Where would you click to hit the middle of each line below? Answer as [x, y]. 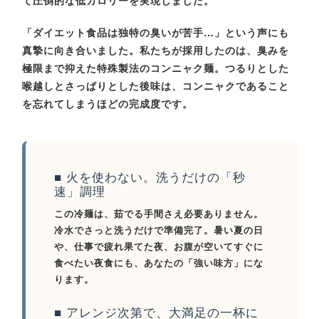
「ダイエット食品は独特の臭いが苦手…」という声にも [156, 32]
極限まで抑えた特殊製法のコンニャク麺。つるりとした [156, 68]
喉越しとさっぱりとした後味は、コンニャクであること [156, 86]
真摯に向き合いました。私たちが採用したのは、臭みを [156, 50]
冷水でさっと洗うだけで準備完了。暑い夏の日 [159, 230]
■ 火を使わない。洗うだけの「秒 [150, 177]
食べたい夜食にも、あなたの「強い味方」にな [159, 263]
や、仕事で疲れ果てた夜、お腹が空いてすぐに [159, 246]
